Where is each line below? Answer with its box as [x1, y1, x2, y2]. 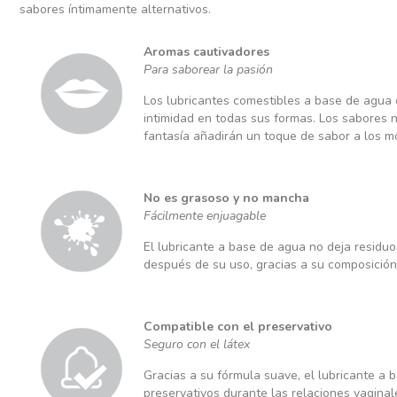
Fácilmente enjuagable [144, 206, 266, 224]
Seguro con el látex [144, 335, 250, 353]
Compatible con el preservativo [144, 317, 332, 335]
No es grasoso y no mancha [144, 189, 309, 206]
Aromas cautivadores [144, 43, 269, 60]
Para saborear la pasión [144, 60, 273, 78]
